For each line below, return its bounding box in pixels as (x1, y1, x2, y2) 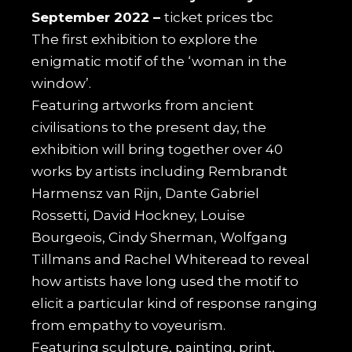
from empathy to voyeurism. (31, 317, 226, 333)
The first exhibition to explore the (31, 31, 258, 47)
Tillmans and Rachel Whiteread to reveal (31, 251, 310, 267)
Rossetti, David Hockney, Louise (31, 207, 246, 223)
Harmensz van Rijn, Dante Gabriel (31, 185, 260, 201)
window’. (31, 75, 92, 91)
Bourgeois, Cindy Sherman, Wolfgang (31, 229, 288, 245)
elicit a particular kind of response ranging (31, 295, 318, 311)
